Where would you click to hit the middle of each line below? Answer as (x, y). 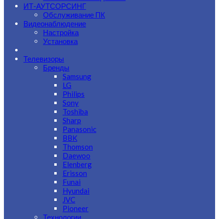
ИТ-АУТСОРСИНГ (55, 6)
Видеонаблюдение (55, 23)
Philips (74, 94)
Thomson (78, 147)
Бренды (56, 67)
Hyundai (76, 191)
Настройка (61, 32)
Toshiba (75, 111)
